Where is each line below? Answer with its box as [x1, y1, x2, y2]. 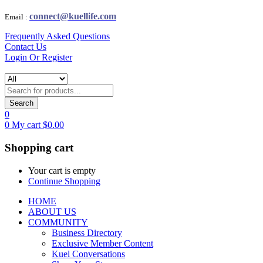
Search [9, 99, 33, 108]
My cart [12, 120, 41, 130]
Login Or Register [5, 52, 72, 63]
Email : [5, 12, 29, 22]
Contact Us [5, 42, 46, 52]
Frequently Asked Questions [5, 31, 110, 42]
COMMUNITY [28, 217, 88, 227]
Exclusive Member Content [52, 238, 153, 248]
